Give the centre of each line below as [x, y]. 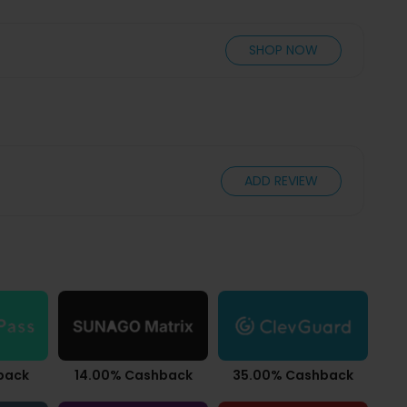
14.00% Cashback [133, 375]
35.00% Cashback [293, 375]
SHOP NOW [283, 50]
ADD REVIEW [281, 181]
